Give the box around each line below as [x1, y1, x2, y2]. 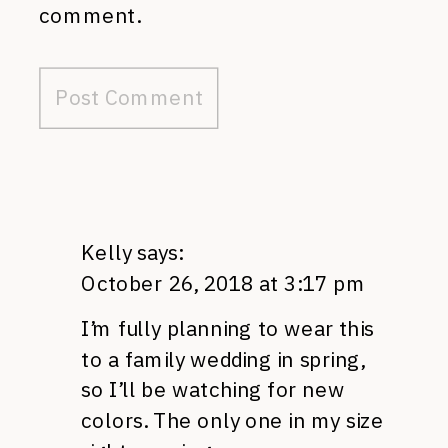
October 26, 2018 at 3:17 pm [81, 270, 366, 297]
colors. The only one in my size [81, 407, 384, 434]
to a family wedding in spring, [81, 345, 364, 373]
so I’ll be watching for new [81, 376, 345, 404]
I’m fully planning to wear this [81, 314, 374, 342]
